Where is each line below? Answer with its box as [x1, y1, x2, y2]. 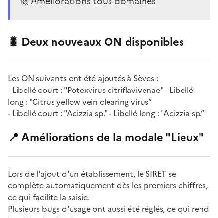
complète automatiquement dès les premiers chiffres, [8, 179, 208, 191]
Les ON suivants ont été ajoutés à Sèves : [8, 72, 158, 84]
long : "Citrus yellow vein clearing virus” [8, 95, 152, 108]
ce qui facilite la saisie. [8, 191, 90, 203]
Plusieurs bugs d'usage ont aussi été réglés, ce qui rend [8, 202, 209, 215]
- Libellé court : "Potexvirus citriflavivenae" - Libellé [8, 84, 193, 96]
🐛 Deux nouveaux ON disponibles [8, 34, 184, 50]
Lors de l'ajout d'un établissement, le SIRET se [8, 167, 176, 180]
